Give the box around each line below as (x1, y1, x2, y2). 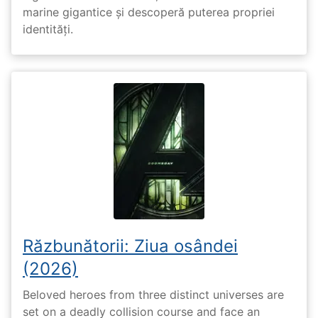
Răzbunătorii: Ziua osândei (23, 235, 238, 256)
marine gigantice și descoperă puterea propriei (23, 4, 275, 19)
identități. (23, 21, 73, 36)
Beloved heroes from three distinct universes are (23, 287, 284, 302)
